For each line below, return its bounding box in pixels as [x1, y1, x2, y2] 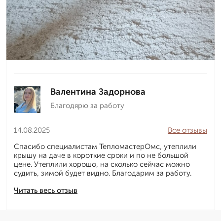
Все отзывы [168, 126, 207, 135]
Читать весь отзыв [14, 186, 77, 195]
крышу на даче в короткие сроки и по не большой [14, 151, 188, 160]
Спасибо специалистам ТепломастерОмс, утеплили [14, 142, 196, 151]
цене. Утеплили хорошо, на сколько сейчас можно [14, 160, 190, 169]
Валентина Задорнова [50, 86, 146, 98]
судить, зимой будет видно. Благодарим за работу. [14, 169, 191, 178]
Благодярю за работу [50, 101, 124, 110]
